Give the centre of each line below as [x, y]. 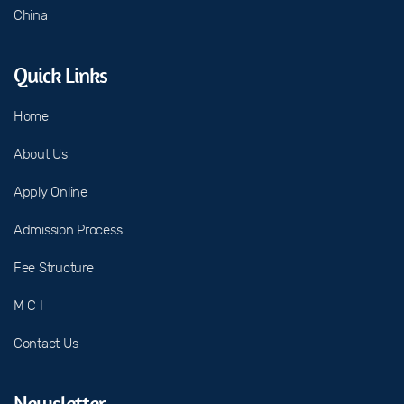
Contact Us [46, 344]
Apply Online [50, 192]
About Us [41, 154]
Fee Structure [54, 268]
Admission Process [68, 230]
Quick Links [61, 75]
